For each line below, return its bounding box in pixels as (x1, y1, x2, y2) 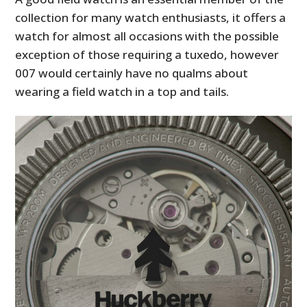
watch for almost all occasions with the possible (15, 28, 280, 45)
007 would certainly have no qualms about (15, 65, 249, 82)
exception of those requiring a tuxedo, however (15, 47, 280, 63)
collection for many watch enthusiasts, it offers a (15, 10, 286, 26)
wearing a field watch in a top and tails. (15, 84, 230, 100)
